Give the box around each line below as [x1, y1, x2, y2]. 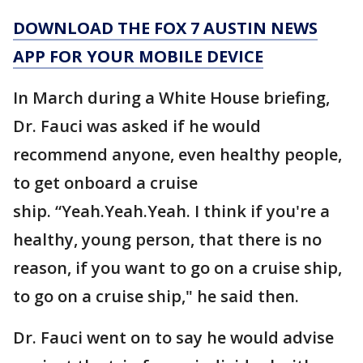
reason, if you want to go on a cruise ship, [13, 257, 342, 279]
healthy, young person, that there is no [13, 228, 322, 250]
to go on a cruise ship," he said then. [13, 285, 299, 307]
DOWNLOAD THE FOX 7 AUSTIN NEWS [13, 17, 318, 39]
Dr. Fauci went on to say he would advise [13, 327, 334, 348]
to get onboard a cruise [13, 172, 198, 194]
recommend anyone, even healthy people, [13, 143, 342, 165]
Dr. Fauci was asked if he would [13, 115, 261, 137]
